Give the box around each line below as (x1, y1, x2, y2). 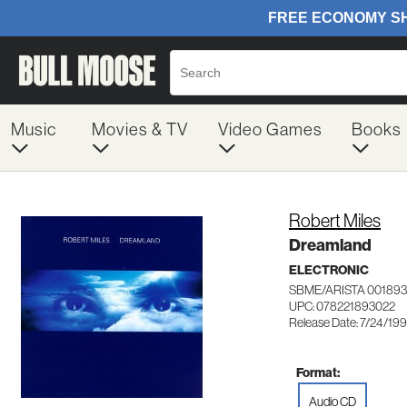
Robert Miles (289, 209, 381, 232)
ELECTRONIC (289, 262, 369, 278)
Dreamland (289, 234, 372, 255)
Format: (296, 363, 340, 381)
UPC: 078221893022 (289, 298, 395, 314)
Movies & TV (91, 118, 188, 140)
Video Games (217, 118, 323, 140)
